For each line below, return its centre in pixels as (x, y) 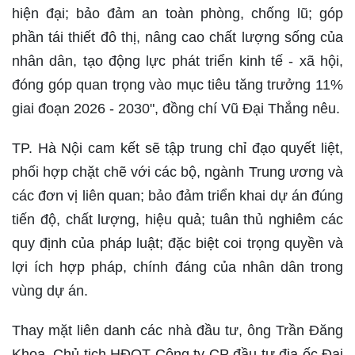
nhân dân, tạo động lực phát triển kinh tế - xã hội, (177, 61)
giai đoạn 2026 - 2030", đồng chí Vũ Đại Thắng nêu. (176, 109)
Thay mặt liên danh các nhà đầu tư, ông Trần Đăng (177, 330)
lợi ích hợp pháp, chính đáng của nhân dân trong (177, 267)
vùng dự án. (50, 291)
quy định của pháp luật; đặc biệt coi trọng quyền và (177, 243)
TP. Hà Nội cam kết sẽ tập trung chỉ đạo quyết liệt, (177, 148)
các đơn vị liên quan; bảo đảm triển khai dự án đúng (177, 196)
